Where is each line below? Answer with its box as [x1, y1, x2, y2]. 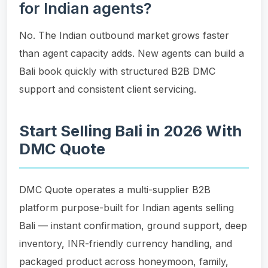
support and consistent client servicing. [19, 83, 196, 95]
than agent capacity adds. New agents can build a [19, 47, 244, 59]
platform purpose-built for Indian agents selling [19, 201, 234, 214]
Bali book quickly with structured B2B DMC [19, 65, 215, 77]
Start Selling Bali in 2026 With [19, 121, 242, 140]
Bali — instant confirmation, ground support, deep [19, 219, 247, 232]
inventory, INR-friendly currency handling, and [19, 237, 232, 249]
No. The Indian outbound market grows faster [19, 29, 229, 41]
